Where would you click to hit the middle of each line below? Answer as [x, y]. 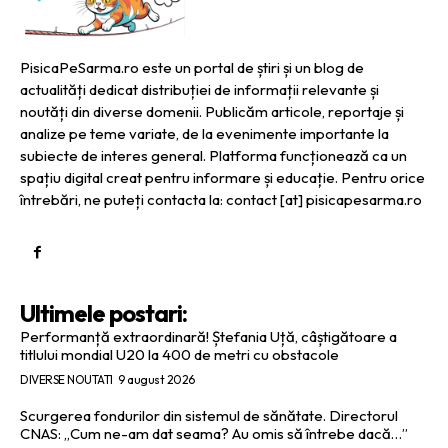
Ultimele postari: [103, 312]
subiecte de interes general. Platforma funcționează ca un [213, 155]
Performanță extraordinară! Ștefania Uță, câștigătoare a [208, 336]
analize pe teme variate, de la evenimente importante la [204, 133]
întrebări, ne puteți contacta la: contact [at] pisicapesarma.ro [221, 199]
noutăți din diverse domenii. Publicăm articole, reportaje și [212, 111]
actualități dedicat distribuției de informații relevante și [199, 89]
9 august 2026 [156, 379]
